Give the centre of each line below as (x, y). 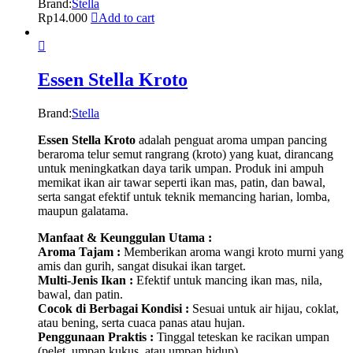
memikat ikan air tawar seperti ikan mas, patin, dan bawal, (182, 182)
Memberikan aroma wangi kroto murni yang (232, 251)
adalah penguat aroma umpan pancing (231, 139)
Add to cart (126, 17)
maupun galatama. (83, 210)
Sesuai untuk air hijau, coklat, (264, 308)
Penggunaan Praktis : (96, 336)
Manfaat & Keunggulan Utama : (125, 237)
